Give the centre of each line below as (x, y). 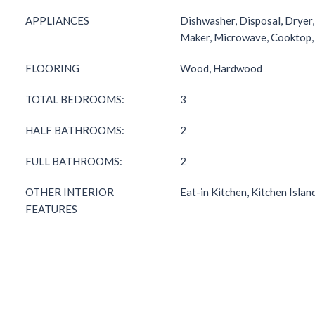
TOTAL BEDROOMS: (75, 99)
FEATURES (51, 209)
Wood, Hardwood (221, 68)
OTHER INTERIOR (70, 192)
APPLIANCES (57, 20)
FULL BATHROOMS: (74, 161)
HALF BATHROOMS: (75, 130)
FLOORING (52, 68)
